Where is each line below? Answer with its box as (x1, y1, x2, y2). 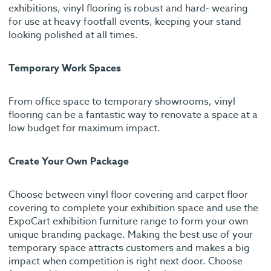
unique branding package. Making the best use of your (8, 227, 253, 242)
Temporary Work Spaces (8, 60, 121, 76)
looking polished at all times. (8, 27, 138, 42)
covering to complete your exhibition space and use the (8, 200, 258, 215)
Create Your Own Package (8, 154, 129, 169)
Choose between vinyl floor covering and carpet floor (8, 187, 248, 202)
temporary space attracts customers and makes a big (8, 240, 250, 255)
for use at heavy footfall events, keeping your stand (8, 14, 241, 29)
